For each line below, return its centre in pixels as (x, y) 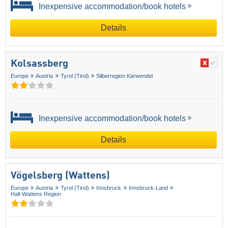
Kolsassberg (39, 64)
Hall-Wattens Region (36, 194)
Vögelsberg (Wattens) (60, 176)
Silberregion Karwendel (125, 76)
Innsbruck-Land (148, 188)
